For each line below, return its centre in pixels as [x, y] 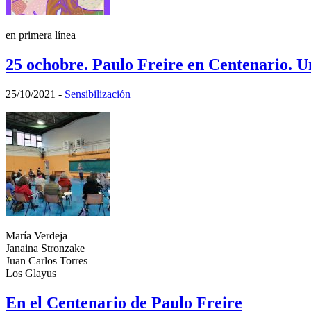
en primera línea [41, 35]
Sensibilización [98, 94]
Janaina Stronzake [45, 248]
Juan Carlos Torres [47, 260]
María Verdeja [36, 235]
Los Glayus [31, 273]
